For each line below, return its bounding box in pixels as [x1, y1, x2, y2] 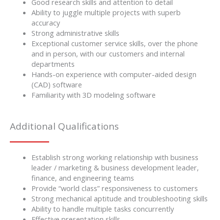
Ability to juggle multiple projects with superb [31, 7, 181, 17]
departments [31, 58, 75, 69]
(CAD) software [31, 79, 82, 89]
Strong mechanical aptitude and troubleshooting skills [31, 193, 208, 203]
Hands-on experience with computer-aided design [31, 69, 196, 79]
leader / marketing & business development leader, [31, 162, 199, 172]
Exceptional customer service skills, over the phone [31, 38, 198, 48]
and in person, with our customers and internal [31, 48, 185, 58]
